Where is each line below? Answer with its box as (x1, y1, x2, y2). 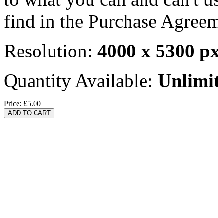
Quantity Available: (4, 70, 158, 91)
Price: (4, 99, 23, 108)
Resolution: (4, 40, 97, 61)
